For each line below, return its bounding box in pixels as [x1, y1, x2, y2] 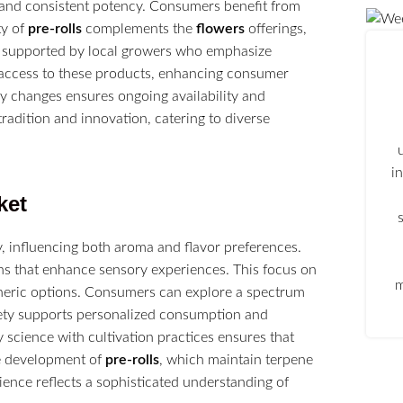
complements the [82, 21, 196, 36]
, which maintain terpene [159, 352, 313, 367]
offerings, [245, 21, 307, 36]
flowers [196, 21, 245, 36]
